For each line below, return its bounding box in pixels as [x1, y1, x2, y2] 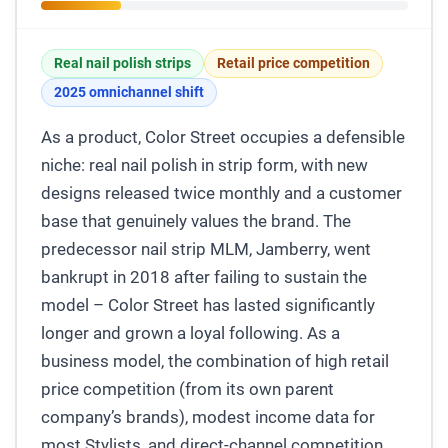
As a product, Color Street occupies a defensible [40, 126, 405, 147]
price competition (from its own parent [40, 378, 334, 399]
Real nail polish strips [53, 54, 191, 71]
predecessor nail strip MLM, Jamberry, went [40, 238, 371, 259]
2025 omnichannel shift [53, 83, 204, 100]
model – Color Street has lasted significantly [40, 294, 375, 315]
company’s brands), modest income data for [40, 406, 375, 427]
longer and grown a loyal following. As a [40, 322, 340, 343]
